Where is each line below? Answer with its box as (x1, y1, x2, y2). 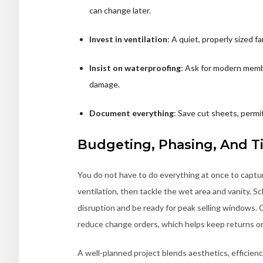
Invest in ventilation (89, 34, 167, 45)
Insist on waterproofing (89, 63, 181, 73)
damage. (89, 79, 120, 90)
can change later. (89, 5, 151, 16)
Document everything (89, 108, 174, 119)
